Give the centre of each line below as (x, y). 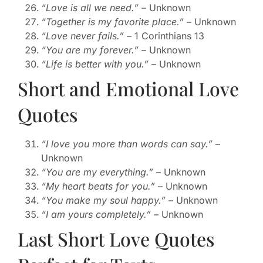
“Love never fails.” (82, 36)
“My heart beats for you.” (98, 186)
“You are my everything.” (97, 172)
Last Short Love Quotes (116, 239)
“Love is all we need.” (90, 8)
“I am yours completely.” (96, 215)
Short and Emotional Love (128, 89)
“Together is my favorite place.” (112, 22)
